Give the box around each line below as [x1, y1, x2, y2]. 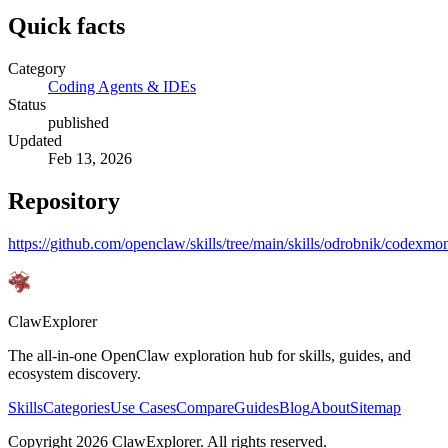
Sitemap [350, 399, 401, 417]
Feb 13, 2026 [48, 150, 132, 168]
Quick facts [8, 13, 125, 40]
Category [8, 60, 66, 78]
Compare [176, 399, 234, 417]
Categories [43, 399, 110, 417]
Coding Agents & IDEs [48, 78, 196, 96]
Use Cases [110, 399, 176, 417]
